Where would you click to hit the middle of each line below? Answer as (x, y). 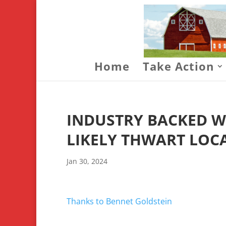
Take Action (178, 66)
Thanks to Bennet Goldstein (119, 201)
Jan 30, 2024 (87, 161)
